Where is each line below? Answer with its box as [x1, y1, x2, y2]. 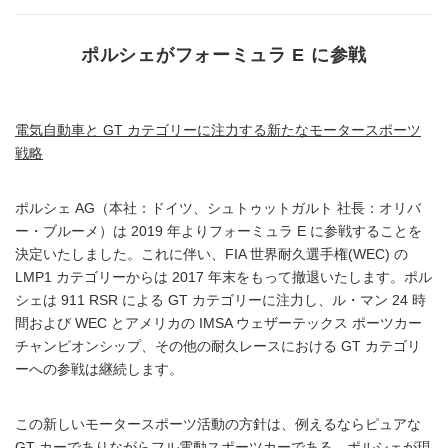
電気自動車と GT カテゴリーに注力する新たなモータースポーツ [15, 123, 421, 138]
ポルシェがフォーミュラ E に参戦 [81, 44, 367, 65]
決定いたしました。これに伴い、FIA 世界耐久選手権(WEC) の [15, 247, 408, 262]
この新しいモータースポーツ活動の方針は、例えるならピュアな [15, 417, 421, 432]
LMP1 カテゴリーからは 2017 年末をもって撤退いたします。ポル [15, 270, 432, 285]
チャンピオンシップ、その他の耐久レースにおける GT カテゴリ [15, 339, 421, 354]
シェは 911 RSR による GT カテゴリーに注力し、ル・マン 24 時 [15, 293, 426, 308]
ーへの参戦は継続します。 [15, 362, 183, 377]
